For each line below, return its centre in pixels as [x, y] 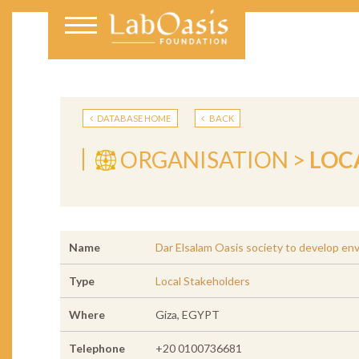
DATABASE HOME [133, 118]
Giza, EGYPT [187, 315]
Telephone [97, 349]
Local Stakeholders [202, 281]
